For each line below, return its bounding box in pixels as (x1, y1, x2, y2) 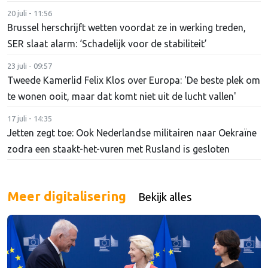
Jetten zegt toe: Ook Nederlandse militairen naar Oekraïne (7, 127, 257, 138)
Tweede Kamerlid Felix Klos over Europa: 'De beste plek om (7, 74, 260, 86)
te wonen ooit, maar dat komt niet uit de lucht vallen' (7, 90, 236, 102)
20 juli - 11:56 (7, 8, 52, 17)
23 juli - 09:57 (7, 61, 52, 70)
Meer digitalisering (7, 188, 126, 203)
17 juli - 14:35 (7, 114, 52, 123)
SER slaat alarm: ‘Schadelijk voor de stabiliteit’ (7, 38, 207, 49)
